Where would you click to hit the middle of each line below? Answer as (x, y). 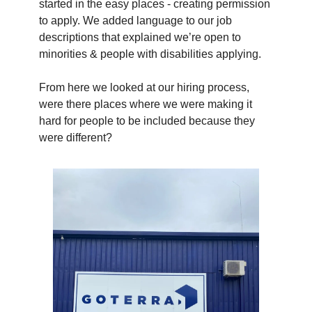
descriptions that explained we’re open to (140, 38)
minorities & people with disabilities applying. (150, 54)
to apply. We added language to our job (135, 21)
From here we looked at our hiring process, (144, 88)
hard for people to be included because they (147, 121)
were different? (76, 138)
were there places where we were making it (146, 104)
